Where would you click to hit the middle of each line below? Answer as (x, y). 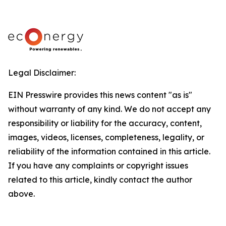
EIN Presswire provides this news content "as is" (100, 95)
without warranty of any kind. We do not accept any (109, 109)
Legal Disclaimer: (42, 73)
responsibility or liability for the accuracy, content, (105, 123)
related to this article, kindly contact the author (100, 180)
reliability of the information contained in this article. (109, 151)
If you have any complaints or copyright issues (98, 165)
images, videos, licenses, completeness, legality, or (106, 137)
